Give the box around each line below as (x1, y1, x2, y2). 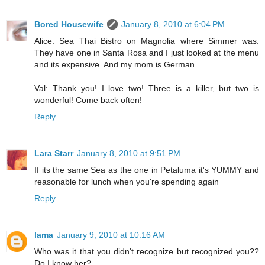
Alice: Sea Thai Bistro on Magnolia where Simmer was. (34, 36, 259, 46)
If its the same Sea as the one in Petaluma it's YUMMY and (34, 165, 259, 175)
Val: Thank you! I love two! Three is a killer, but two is (34, 83, 259, 93)
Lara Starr (34, 148, 73, 159)
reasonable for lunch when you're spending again (34, 177, 219, 187)
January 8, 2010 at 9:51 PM (77, 148, 180, 159)
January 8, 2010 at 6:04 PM (121, 20, 225, 30)
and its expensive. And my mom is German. (34, 60, 197, 70)
